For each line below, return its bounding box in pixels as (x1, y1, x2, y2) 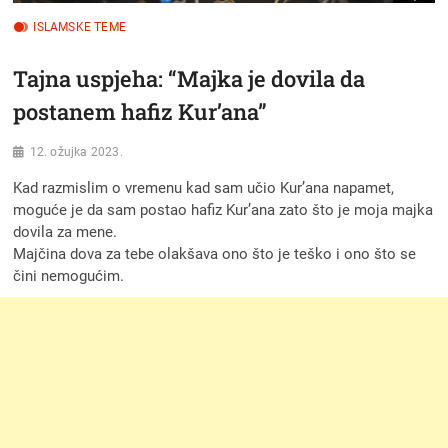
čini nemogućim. (13, 266, 125, 285)
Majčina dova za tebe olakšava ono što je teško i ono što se (13, 244, 417, 263)
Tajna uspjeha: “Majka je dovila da (13, 63, 366, 93)
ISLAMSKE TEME (33, 19, 127, 34)
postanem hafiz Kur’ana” (13, 96, 268, 126)
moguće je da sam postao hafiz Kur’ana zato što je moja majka (13, 200, 434, 219)
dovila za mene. (13, 222, 118, 241)
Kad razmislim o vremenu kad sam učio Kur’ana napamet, (13, 178, 395, 197)
